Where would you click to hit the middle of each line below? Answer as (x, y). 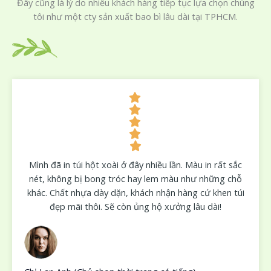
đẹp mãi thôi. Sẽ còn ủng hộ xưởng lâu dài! (135, 206)
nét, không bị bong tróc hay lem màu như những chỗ (135, 178)
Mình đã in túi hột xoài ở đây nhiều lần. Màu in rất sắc (135, 164)
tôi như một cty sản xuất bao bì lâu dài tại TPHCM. (135, 17)
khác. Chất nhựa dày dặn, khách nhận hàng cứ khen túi (135, 192)
